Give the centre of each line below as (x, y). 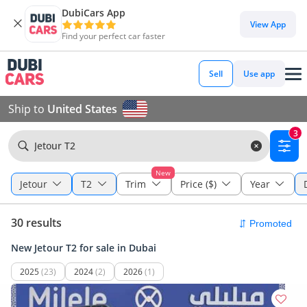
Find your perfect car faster (113, 36)
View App (268, 24)
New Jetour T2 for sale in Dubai (84, 248)
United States (82, 109)
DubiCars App (94, 13)
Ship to (28, 109)
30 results (36, 223)
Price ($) (198, 184)
